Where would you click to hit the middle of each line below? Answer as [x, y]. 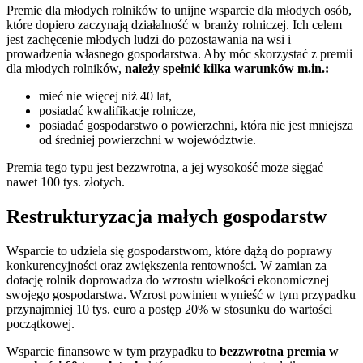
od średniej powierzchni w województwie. [147, 140]
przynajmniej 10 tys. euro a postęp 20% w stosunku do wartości [169, 310]
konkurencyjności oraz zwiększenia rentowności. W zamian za [167, 266]
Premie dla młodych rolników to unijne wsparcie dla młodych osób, [179, 11]
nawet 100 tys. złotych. [66, 182]
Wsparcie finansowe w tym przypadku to [113, 352]
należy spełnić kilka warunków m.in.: [228, 69]
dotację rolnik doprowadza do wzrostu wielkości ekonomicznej [168, 280]
